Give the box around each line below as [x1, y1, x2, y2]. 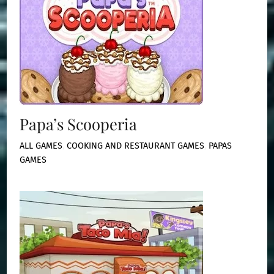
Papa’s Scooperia [20, 113, 138, 134]
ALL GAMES [20, 141, 63, 152]
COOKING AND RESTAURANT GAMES [67, 141, 205, 152]
